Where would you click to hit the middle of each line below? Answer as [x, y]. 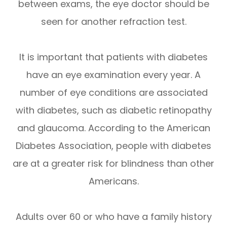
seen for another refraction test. [113, 22]
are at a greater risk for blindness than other [113, 163]
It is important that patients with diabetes [113, 57]
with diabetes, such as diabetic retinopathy [113, 110]
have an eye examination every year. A [113, 75]
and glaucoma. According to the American [113, 128]
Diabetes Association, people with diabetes [113, 146]
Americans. [113, 181]
